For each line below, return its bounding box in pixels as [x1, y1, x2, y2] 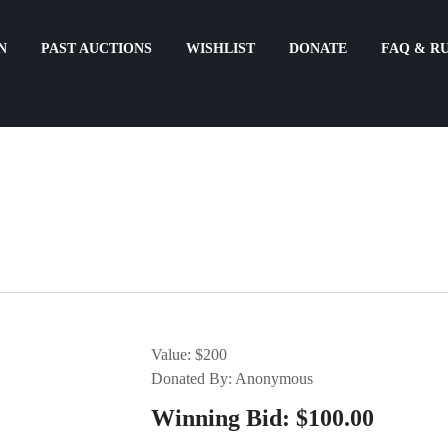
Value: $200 [150, 346, 227, 364]
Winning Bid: [150, 405, 290, 432]
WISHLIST [185, 41, 255, 56]
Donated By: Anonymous [150, 370, 317, 388]
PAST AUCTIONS [40, 41, 152, 56]
